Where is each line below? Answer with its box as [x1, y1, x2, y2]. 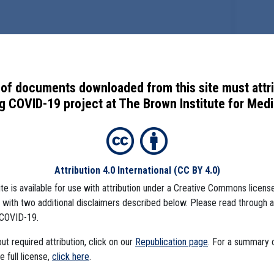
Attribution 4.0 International [54, 165, 174, 176]
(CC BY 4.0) [173, 165, 220, 176]
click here [52, 251, 89, 262]
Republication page [135, 236, 208, 248]
